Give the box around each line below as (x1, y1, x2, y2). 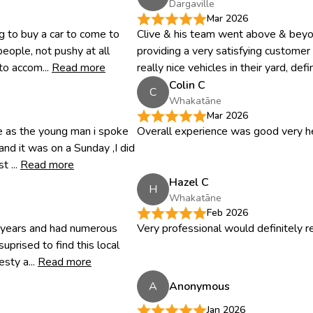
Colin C (169, 77, 205, 93)
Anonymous (169, 279, 230, 294)
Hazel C (169, 174, 209, 190)
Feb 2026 (207, 206, 248, 219)
